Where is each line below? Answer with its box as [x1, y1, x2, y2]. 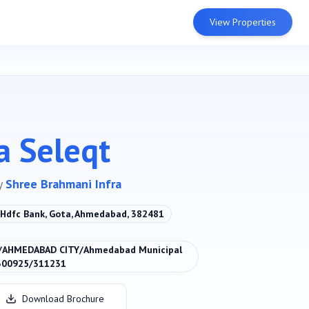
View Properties [210, 16, 276, 28]
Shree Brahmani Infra [6, 176, 122, 192]
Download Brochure [22, 292, 105, 305]
